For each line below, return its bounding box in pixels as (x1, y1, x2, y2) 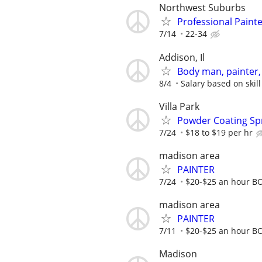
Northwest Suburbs (159, 1, 246, 15)
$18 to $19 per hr (185, 126, 253, 138)
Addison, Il (159, 50, 205, 64)
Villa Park (159, 99, 199, 113)
